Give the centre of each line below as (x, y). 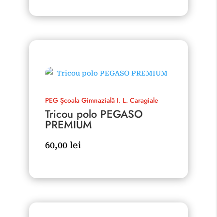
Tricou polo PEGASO (94, 114)
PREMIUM (68, 124)
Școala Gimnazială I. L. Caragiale (109, 100)
